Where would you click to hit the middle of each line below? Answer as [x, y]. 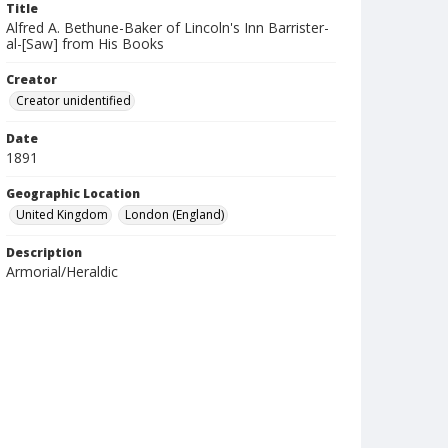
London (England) [174, 214]
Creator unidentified [73, 100]
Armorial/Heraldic [62, 271]
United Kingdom [62, 214]
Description [44, 252]
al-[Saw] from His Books [85, 43]
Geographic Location [73, 193]
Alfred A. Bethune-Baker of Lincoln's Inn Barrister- [167, 27]
